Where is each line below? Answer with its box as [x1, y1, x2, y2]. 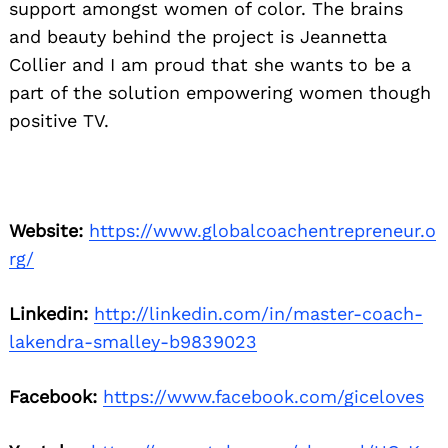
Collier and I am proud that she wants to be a [9, 53, 411, 75]
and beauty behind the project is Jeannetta [9, 25, 387, 47]
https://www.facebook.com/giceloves [103, 385, 424, 407]
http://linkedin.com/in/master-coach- [94, 302, 423, 324]
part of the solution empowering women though [9, 81, 431, 103]
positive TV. [9, 109, 109, 131]
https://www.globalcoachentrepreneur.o [89, 219, 436, 241]
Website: [9, 219, 83, 241]
